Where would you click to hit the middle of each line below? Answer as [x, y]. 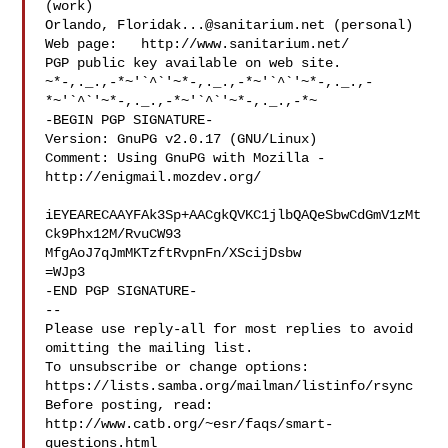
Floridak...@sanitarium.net [221, 25]
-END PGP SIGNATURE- [121, 291]
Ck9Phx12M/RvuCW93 [113, 234]
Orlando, [81, 25]
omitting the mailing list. [149, 348]
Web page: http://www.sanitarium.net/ [197, 44]
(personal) [369, 25]
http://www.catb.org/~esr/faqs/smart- [189, 424]
